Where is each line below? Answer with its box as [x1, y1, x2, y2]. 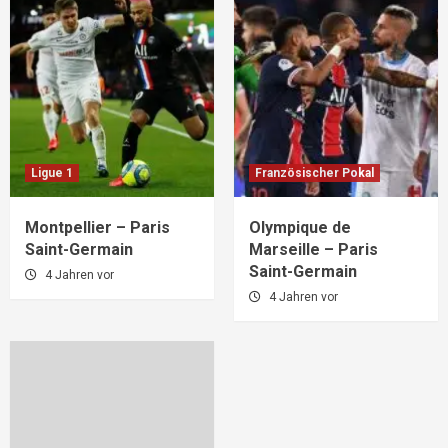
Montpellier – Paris [25, 218, 170, 238]
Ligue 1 [31, 166, 73, 181]
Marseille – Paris [249, 240, 378, 260]
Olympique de [249, 218, 351, 238]
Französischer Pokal [255, 166, 374, 181]
